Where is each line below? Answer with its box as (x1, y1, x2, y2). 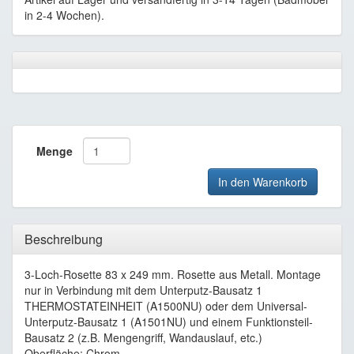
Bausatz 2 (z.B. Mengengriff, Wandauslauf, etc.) (24, 330, 262, 345)
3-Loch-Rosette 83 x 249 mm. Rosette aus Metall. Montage (24, 266, 321, 282)
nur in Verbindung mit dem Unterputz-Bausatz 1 (24, 282, 262, 298)
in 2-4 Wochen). (24, 7, 104, 23)
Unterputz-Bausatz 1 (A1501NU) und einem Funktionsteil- (24, 314, 313, 330)
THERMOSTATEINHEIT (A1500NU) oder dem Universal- (24, 298, 307, 314)
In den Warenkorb (218, 174, 307, 190)
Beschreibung (24, 230, 103, 248)
